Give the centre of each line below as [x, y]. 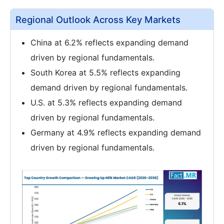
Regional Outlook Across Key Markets [98, 20]
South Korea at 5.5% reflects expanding [105, 73]
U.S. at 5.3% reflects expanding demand [106, 103]
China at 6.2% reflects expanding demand [109, 43]
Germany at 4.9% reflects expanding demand [116, 133]
